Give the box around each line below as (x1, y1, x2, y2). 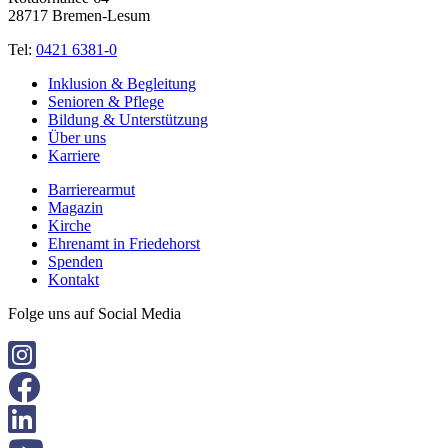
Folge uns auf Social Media (8, 304, 181, 322)
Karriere (48, 146, 100, 164)
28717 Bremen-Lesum (8, 6, 150, 24)
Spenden (48, 252, 103, 270)
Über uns (48, 128, 106, 146)
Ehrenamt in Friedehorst (48, 234, 200, 252)
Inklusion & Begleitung (48, 74, 196, 92)
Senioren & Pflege (48, 92, 164, 110)
